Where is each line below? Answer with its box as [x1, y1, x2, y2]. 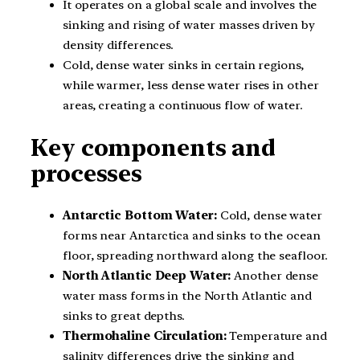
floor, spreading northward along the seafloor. [63, 247, 329, 263]
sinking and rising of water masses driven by [63, 18, 315, 33]
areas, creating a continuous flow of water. [63, 98, 303, 113]
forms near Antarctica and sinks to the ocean [63, 227, 321, 243]
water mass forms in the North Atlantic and [63, 288, 312, 303]
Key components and [31, 134, 276, 162]
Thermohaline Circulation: [63, 328, 227, 343]
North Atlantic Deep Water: [63, 268, 231, 283]
